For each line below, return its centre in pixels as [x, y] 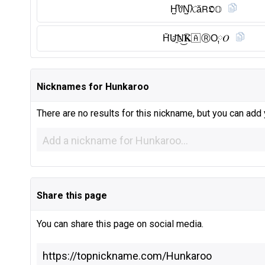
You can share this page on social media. [120, 224]
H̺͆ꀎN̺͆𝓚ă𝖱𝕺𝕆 [196, 9]
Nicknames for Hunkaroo [93, 87]
